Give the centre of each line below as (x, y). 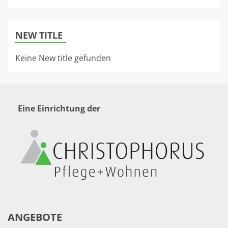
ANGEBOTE (35, 217)
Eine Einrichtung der (59, 109)
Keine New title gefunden (63, 58)
